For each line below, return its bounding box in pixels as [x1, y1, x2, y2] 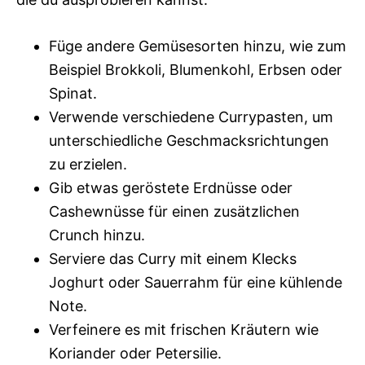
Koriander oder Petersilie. [49, 345, 222, 363]
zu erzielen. [49, 156, 127, 174]
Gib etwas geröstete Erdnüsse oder [49, 179, 292, 197]
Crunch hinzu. [49, 226, 145, 244]
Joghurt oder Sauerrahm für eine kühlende [49, 274, 342, 292]
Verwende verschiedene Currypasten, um [49, 108, 333, 126]
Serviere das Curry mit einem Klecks [49, 250, 297, 268]
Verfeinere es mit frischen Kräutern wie [49, 321, 319, 339]
